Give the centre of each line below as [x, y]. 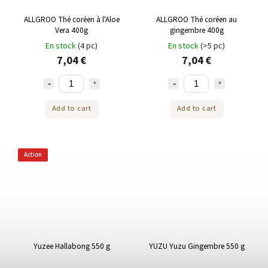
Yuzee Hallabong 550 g [71, 246]
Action [33, 154]
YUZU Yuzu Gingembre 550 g [197, 246]
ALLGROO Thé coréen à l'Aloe [71, 19]
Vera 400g [71, 30]
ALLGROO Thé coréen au [197, 19]
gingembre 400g [197, 30]
